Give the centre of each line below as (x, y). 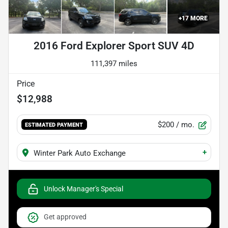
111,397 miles (114, 64)
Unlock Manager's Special (83, 189)
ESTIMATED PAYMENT (54, 125)
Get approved (65, 217)
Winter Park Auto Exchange (80, 153)
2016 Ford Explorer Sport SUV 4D (114, 46)
